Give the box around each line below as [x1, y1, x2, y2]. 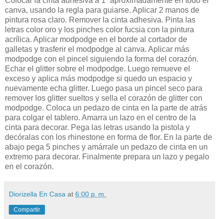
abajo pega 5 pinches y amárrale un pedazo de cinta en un [5, 143, 208, 152]
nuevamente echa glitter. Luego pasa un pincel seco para [5, 84, 202, 93]
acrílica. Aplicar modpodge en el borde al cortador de [5, 35, 187, 44]
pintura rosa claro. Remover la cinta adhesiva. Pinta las [5, 16, 196, 24]
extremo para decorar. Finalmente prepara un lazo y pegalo [5, 153, 209, 161]
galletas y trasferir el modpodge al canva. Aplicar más [5, 45, 189, 54]
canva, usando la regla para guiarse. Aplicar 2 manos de [5, 6, 199, 15]
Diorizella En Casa [9, 190, 66, 198]
